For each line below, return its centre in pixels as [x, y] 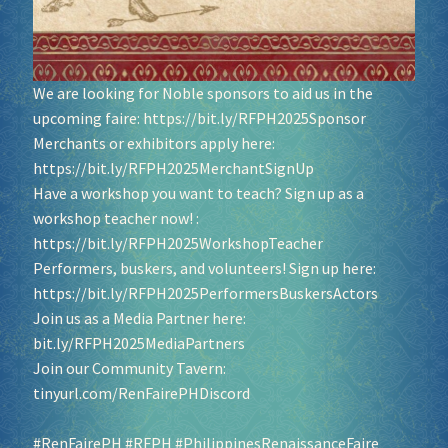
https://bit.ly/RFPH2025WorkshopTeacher [177, 242]
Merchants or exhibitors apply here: [153, 142]
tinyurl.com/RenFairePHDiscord [141, 392]
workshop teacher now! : [115, 217]
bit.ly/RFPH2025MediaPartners [138, 342]
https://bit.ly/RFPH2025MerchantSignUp [173, 167]
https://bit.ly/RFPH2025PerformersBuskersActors [205, 292]
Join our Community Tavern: [129, 367]
